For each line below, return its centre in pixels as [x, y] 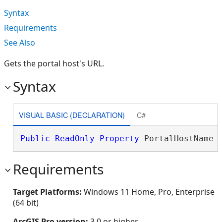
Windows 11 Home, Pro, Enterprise [149, 192]
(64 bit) [26, 203]
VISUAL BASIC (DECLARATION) [72, 114]
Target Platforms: [48, 192]
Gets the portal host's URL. [54, 63]
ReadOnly [75, 139]
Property [119, 139]
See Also [20, 43]
